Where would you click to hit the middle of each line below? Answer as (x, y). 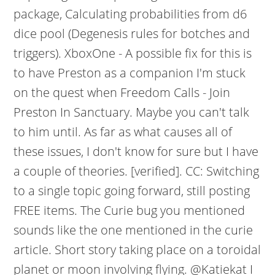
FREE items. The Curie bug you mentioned (130, 210)
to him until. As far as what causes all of (123, 132)
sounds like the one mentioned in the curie (134, 230)
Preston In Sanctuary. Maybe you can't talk (132, 112)
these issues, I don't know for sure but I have (136, 151)
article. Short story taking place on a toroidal (137, 250)
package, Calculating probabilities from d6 (130, 14)
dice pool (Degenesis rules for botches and (132, 33)
